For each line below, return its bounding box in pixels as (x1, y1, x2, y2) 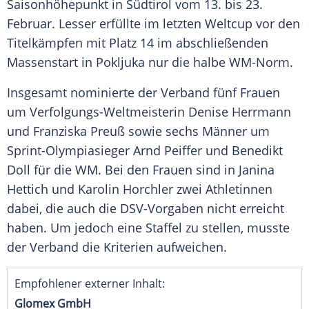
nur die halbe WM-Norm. (145, 54, 293, 71)
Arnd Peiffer (133, 142, 202, 159)
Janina (239, 161, 275, 179)
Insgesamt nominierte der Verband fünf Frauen (7, 84, 280, 101)
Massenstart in (7, 54, 96, 71)
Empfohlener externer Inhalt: (14, 276, 165, 292)
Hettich (7, 181, 48, 198)
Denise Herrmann (188, 103, 291, 121)
